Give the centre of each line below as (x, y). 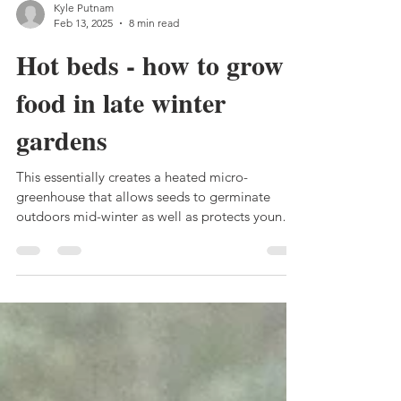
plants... (39, 272)
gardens (62, 175)
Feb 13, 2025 (83, 59)
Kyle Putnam (84, 43)
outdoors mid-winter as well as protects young (153, 252)
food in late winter (121, 138)
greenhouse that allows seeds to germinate (143, 232)
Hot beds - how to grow (150, 100)
